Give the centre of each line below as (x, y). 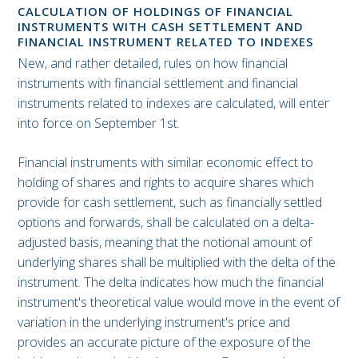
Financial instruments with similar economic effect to (165, 162)
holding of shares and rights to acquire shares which (166, 182)
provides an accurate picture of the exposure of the (164, 342)
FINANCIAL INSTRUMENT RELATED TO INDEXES (165, 42)
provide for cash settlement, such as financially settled (170, 202)
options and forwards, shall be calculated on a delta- (166, 222)
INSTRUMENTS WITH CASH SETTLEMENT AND (161, 27)
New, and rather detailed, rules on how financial (153, 63)
